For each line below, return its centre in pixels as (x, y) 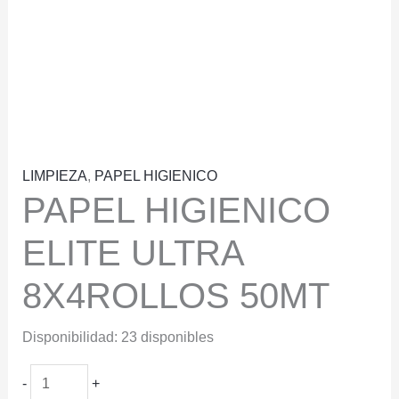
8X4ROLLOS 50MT (175, 296)
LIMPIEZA (54, 176)
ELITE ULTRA (132, 253)
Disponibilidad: (69, 338)
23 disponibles (167, 338)
